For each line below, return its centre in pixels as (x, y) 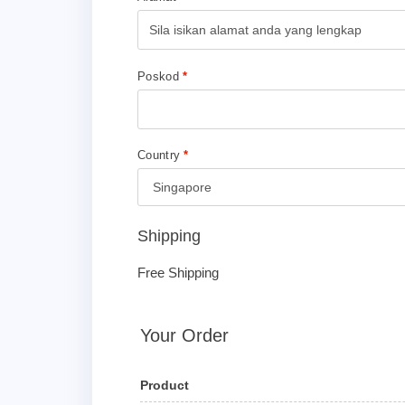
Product (165, 386)
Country (161, 155)
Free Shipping (178, 273)
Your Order (184, 336)
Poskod (160, 76)
